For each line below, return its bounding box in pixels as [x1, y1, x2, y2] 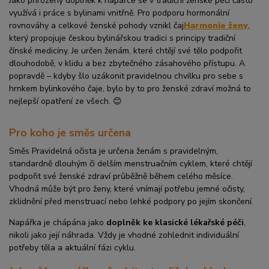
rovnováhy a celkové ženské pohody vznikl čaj [9, 19, 184, 31]
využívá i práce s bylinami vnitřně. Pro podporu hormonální [9, 7, 229, 19]
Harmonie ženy [184, 19, 248, 31]
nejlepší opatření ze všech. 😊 [9, 95, 122, 107]
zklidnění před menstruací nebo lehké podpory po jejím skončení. [9, 196, 253, 208]
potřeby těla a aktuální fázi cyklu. [9, 242, 136, 254]
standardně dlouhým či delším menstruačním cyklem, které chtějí [9, 158, 252, 170]
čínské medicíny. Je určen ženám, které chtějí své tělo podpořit [9, 44, 242, 56]
